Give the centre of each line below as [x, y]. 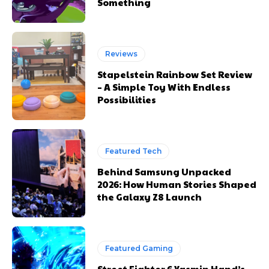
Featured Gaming [139, 248]
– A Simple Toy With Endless [164, 87]
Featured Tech [134, 151]
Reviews [122, 54]
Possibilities [127, 100]
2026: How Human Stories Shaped [177, 184]
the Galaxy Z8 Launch [150, 196]
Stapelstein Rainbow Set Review [175, 74]
